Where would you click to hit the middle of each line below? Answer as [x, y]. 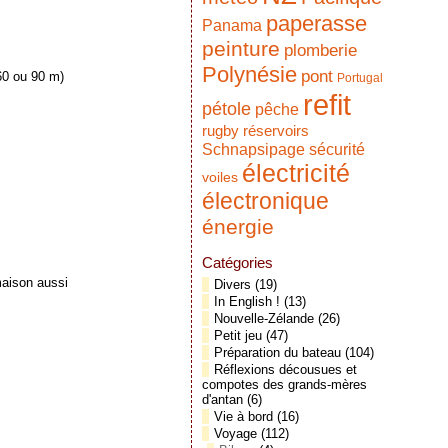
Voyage [235, 433]
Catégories [237, 262]
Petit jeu [238, 335]
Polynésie [249, 74]
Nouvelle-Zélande [264, 318]
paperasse [316, 23]
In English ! [247, 301]
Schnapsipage [253, 149]
